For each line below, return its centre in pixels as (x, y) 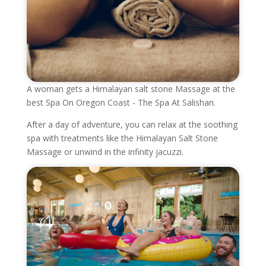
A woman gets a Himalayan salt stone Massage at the (131, 88)
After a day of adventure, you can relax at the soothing (132, 124)
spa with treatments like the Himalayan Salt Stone (122, 138)
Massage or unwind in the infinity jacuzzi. (105, 151)
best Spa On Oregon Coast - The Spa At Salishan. (121, 102)
